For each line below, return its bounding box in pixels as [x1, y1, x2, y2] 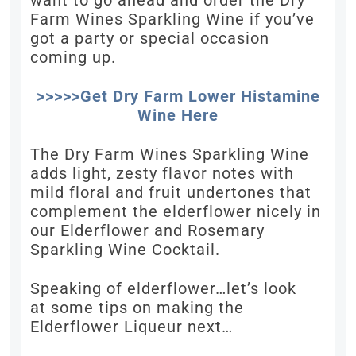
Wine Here [137, 106, 219, 126]
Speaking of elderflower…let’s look [30, 279, 297, 299]
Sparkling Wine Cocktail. [30, 240, 221, 260]
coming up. [30, 48, 117, 68]
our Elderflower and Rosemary [30, 221, 265, 241]
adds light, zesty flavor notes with [30, 164, 295, 184]
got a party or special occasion [30, 29, 270, 48]
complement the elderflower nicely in [30, 202, 322, 222]
